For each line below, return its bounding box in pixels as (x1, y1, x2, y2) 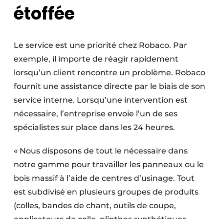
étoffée (14, 1, 75, 25)
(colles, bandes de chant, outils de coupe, (14, 200, 176, 210)
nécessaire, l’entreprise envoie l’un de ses (14, 109, 177, 118)
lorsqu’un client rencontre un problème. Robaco (14, 67, 205, 77)
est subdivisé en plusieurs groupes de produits (14, 187, 198, 197)
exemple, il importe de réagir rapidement (14, 54, 178, 64)
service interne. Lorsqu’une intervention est (14, 95, 188, 105)
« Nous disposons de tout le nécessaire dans (14, 146, 188, 155)
